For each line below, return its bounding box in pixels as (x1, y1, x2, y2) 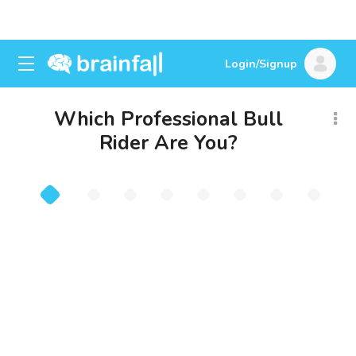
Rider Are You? (99, 130, 238, 157)
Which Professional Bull (53, 106, 283, 133)
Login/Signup (225, 56, 297, 72)
